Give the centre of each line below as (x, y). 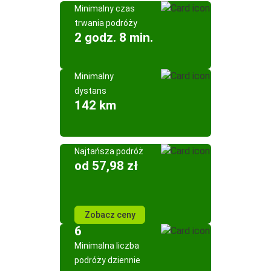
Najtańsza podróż (109, 151)
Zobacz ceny (110, 215)
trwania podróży (106, 23)
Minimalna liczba (107, 246)
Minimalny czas (105, 8)
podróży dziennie (107, 260)
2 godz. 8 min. (114, 38)
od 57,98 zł (106, 166)
